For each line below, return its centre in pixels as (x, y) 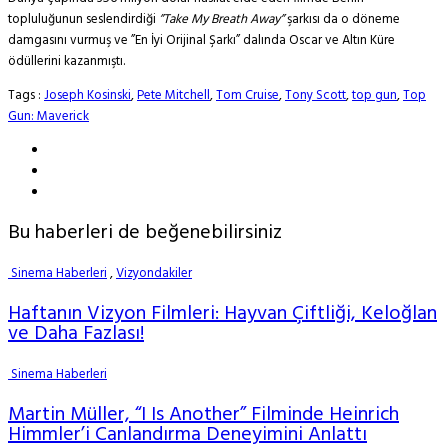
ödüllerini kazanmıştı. (66, 62)
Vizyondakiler (154, 274)
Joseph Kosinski (87, 96)
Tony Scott (315, 96)
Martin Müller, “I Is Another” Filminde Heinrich (203, 415)
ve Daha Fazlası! (76, 334)
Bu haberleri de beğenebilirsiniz (145, 233)
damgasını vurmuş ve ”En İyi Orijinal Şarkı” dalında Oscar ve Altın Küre (201, 41)
